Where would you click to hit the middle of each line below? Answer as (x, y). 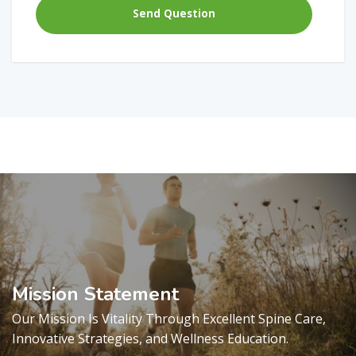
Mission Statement (95, 294)
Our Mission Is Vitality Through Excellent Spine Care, (169, 318)
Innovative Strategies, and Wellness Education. (150, 338)
